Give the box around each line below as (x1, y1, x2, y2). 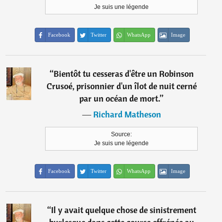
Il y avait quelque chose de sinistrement (51, 204, 196, 216)
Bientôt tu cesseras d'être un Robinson (53, 68, 194, 80)
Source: (111, 131, 132, 138)
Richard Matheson (93, 109, 161, 120)
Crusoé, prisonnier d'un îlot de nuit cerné (46, 80, 197, 92)
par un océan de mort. (79, 93, 161, 105)
